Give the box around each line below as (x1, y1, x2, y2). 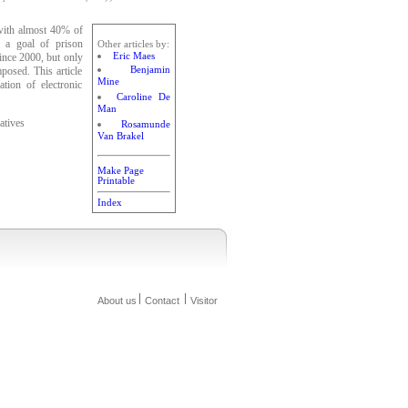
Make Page (97, 166, 144, 177)
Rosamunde (120, 118, 170, 129)
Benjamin (129, 64, 170, 75)
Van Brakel (97, 130, 144, 144)
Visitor (189, 295, 218, 306)
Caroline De (116, 91, 170, 102)
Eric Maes (112, 50, 155, 61)
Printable (97, 176, 135, 187)
